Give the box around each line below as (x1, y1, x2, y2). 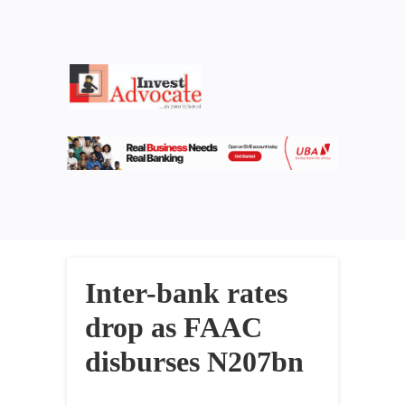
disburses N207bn (85, 345, 304, 379)
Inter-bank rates (85, 277, 287, 310)
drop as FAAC (85, 311, 262, 344)
